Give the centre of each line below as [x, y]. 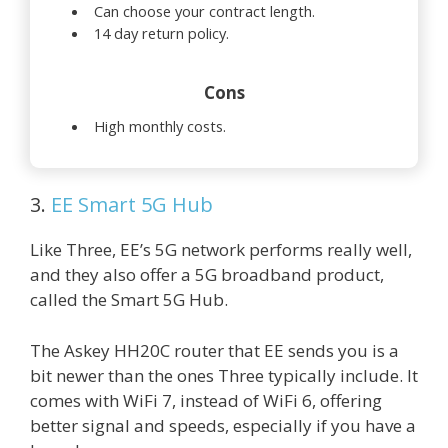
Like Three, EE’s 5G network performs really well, [221, 250]
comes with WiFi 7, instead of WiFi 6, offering [206, 400]
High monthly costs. [160, 126]
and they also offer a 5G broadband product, [207, 275]
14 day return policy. [161, 33]
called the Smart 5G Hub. [129, 300]
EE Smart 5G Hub [132, 205]
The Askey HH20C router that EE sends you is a [214, 350]
